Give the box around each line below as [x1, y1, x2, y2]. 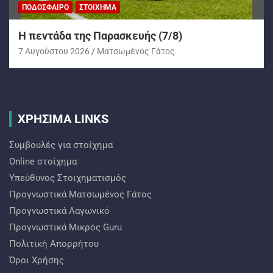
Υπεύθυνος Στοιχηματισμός [9, 172, 126, 184]
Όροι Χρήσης [9, 255, 64, 266]
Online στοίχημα [9, 156, 77, 168]
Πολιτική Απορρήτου [9, 238, 99, 250]
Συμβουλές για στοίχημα [9, 140, 113, 151]
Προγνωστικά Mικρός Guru [9, 222, 122, 233]
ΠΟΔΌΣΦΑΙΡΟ [22, 3, 69, 12]
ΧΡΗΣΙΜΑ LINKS [18, 112, 108, 127]
